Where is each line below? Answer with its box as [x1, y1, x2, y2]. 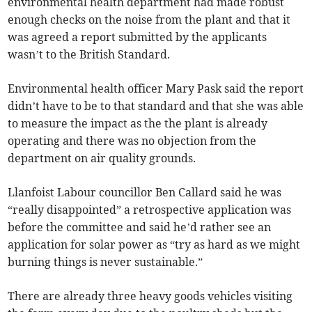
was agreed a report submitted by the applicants [8, 30, 267, 45]
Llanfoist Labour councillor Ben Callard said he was [8, 185, 282, 200]
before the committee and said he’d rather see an [8, 220, 272, 235]
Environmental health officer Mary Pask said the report [8, 81, 304, 96]
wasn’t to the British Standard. [8, 47, 173, 62]
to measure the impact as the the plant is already [8, 116, 268, 131]
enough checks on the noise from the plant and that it [8, 13, 291, 27]
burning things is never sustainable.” [8, 255, 206, 270]
